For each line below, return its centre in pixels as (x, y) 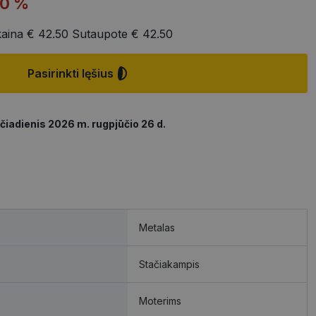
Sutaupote (100, 34)
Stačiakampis (169, 265)
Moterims (160, 301)
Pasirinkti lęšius (71, 73)
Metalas (157, 228)
